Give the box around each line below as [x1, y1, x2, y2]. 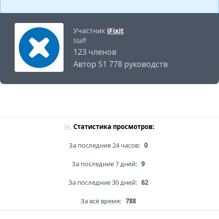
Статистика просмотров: [73, 122, 154, 131]
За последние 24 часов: [68, 141, 140, 150]
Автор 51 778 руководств [73, 59, 168, 70]
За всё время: [80, 197, 121, 206]
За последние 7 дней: [71, 159, 137, 169]
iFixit [107, 26, 124, 36]
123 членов [73, 46, 116, 58]
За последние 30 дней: [68, 178, 137, 187]
